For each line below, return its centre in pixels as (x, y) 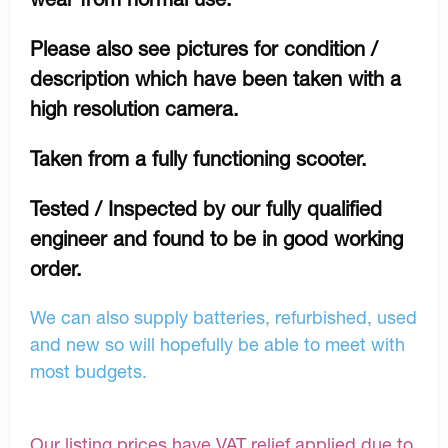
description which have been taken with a (215, 79)
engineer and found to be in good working (216, 239)
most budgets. (88, 371)
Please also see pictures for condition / (204, 49)
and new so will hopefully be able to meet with (217, 344)
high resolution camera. (134, 109)
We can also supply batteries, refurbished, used (223, 317)
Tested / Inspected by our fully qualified (206, 209)
